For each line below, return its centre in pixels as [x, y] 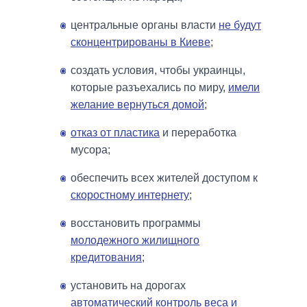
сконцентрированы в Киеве [140, 42]
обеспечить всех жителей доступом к [164, 177]
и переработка [198, 132]
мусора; [90, 149]
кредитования [106, 257]
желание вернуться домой [137, 104]
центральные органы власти [145, 25]
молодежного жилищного [135, 240]
